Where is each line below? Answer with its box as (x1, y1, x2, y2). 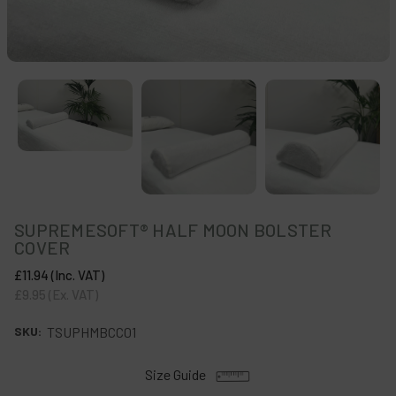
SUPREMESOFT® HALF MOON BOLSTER (14, 219, 332, 240)
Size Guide (145, 366, 206, 383)
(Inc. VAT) (49, 267, 104, 283)
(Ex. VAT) (49, 286, 98, 302)
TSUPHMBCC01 (47, 324, 136, 340)
